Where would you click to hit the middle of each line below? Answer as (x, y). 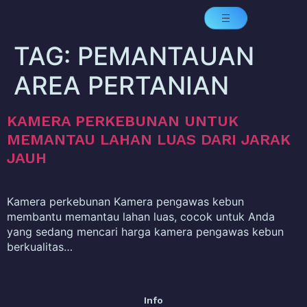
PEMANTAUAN (166, 56)
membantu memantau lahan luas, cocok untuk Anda (141, 217)
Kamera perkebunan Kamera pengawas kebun (125, 201)
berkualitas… (40, 247)
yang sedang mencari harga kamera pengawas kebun (145, 232)
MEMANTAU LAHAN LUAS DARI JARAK (149, 139)
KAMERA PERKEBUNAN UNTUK (123, 121)
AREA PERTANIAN (121, 86)
